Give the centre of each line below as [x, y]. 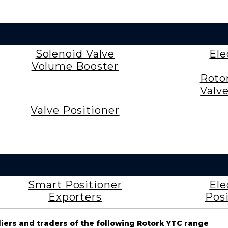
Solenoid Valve [75, 54]
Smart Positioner [75, 184]
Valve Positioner [75, 110]
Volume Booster [75, 66]
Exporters [75, 197]
